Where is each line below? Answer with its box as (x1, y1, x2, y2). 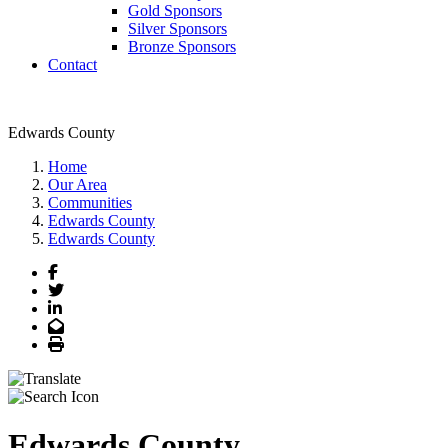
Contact (48, 56, 97, 73)
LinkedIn (61, 299, 119, 315)
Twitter (63, 281, 108, 297)
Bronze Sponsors (128, 38, 236, 55)
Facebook (57, 263, 119, 279)
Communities (48, 194, 132, 211)
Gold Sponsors (128, 2, 222, 19)
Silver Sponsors (128, 20, 227, 37)
